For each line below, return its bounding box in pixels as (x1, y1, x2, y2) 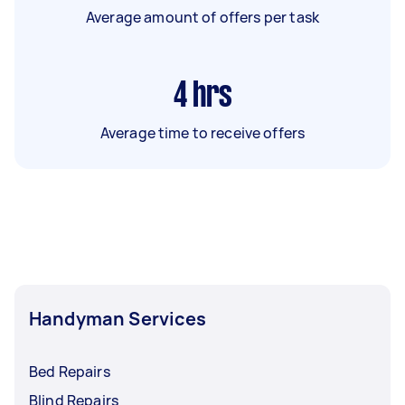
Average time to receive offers (99, 123, 306, 143)
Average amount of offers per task (86, 7, 319, 27)
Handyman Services (29, 306, 207, 331)
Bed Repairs (29, 362, 110, 381)
